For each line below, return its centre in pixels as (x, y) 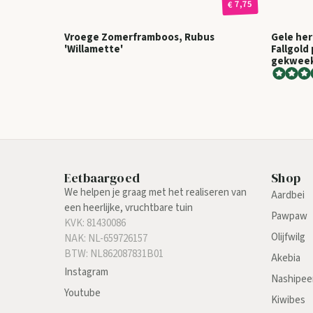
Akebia (286, 259)
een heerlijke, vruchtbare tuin (129, 208)
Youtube (82, 293)
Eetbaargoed (102, 178)
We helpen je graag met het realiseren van (155, 193)
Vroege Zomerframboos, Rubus (139, 38)
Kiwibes (289, 300)
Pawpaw (290, 217)
